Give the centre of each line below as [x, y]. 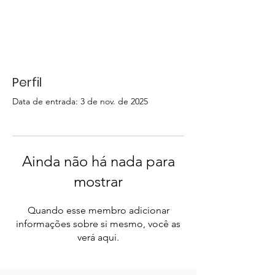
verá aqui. [98, 237]
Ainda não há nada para [98, 161]
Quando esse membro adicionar [98, 210]
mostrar [98, 181]
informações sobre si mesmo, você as [98, 224]
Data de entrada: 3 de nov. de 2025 [80, 101]
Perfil [27, 82]
